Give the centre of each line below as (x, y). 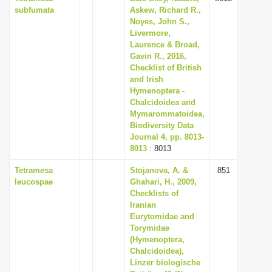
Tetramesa (34, 170)
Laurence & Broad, (165, 45)
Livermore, (150, 33)
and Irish (147, 79)
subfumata (34, 10)
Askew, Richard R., (165, 10)
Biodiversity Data (162, 125)
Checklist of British (166, 68)
